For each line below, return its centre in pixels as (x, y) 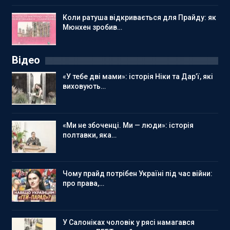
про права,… (83, 184)
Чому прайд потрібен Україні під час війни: (138, 174)
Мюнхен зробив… (92, 27)
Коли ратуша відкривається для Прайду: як (139, 17)
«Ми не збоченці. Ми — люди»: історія (128, 125)
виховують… (84, 87)
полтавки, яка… (90, 135)
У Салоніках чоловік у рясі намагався (129, 222)
